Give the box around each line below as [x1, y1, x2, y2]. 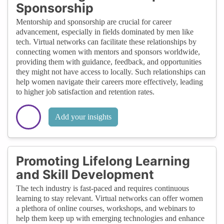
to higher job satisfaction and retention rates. [16, 87, 154, 96]
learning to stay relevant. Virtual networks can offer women [16, 193, 203, 202]
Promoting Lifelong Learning [16, 153, 190, 168]
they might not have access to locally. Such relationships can [16, 67, 205, 76]
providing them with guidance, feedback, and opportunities [16, 57, 201, 66]
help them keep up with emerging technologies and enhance [16, 213, 204, 222]
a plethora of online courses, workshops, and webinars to [16, 203, 195, 212]
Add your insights [55, 112, 111, 121]
